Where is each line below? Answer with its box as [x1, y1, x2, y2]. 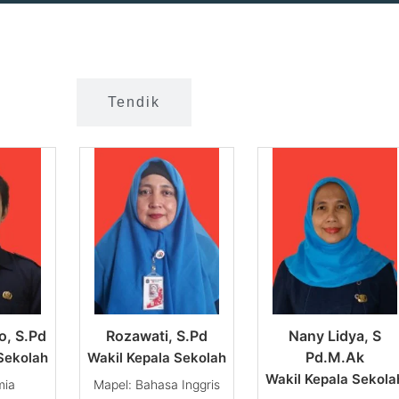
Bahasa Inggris [135, 377, 220, 393]
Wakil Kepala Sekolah [87, 349, 226, 367]
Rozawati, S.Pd [106, 327, 208, 346]
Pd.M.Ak [305, 348, 364, 367]
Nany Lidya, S [289, 327, 381, 346]
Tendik [108, 94, 160, 110]
